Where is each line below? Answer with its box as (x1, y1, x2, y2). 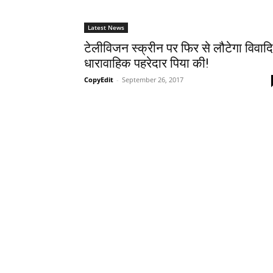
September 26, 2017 (122, 75, 183, 85)
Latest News (88, 23, 124, 32)
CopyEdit (84, 75, 113, 85)
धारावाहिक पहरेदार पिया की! (84, 56, 208, 71)
